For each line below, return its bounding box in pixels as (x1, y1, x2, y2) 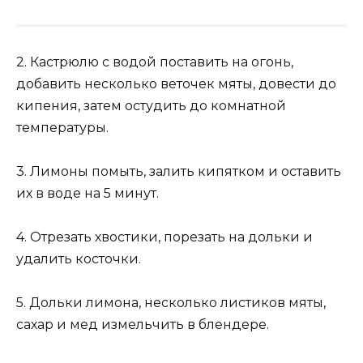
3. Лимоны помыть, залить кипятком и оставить (16, 163, 341, 179)
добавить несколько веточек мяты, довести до (16, 75, 336, 92)
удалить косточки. (16, 251, 141, 267)
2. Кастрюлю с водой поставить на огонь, (16, 53, 293, 70)
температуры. (16, 119, 109, 135)
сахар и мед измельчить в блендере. (16, 317, 269, 333)
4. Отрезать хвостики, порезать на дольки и (16, 229, 313, 246)
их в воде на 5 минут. (16, 185, 159, 201)
